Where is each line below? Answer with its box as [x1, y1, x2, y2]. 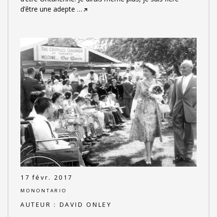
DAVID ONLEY [59, 201, 112, 209]
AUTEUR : [20, 201, 60, 209]
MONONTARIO [20, 187, 67, 194]
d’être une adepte [20, 4, 75, 14]
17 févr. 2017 [20, 173, 73, 182]
